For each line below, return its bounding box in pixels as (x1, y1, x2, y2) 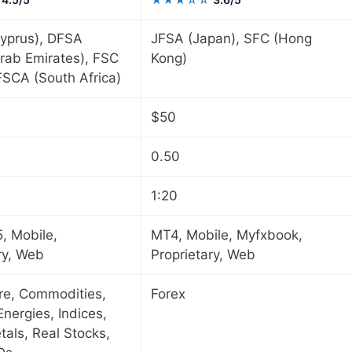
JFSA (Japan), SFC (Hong (151, 31, 312, 47)
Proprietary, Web (151, 247, 255, 263)
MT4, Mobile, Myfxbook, (151, 227, 302, 244)
